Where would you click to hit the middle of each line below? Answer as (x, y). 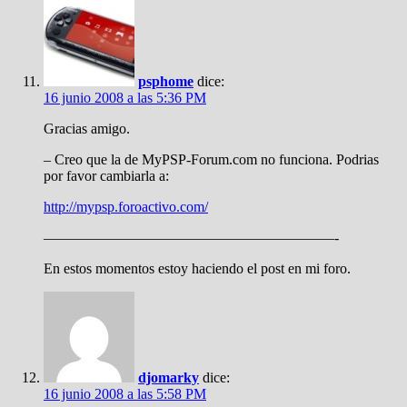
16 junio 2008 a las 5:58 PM (125, 394)
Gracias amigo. (87, 129)
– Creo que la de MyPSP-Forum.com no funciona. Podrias (211, 159)
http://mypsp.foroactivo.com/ (126, 207)
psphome (166, 81)
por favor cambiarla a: (106, 176)
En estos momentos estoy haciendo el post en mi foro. (197, 268)
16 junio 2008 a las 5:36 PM (125, 98)
